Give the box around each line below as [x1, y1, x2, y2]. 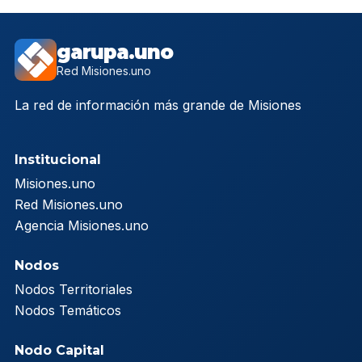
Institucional [15, 151, 101, 167]
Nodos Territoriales [15, 280, 133, 297]
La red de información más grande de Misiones [15, 96, 301, 113]
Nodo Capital [15, 342, 104, 358]
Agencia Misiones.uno [15, 217, 149, 234]
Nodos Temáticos [15, 301, 121, 318]
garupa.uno [57, 40, 173, 64]
